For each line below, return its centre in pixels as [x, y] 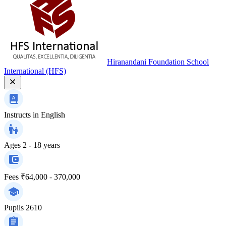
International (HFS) [35, 71]
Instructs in [21, 115]
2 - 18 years [41, 145]
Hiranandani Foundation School [158, 62]
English [53, 115]
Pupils [14, 207]
